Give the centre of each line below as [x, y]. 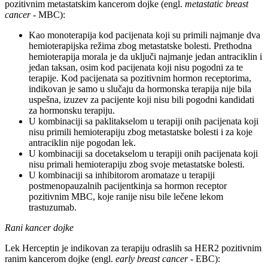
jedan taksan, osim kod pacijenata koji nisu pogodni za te [136, 67]
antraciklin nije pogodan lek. [82, 142]
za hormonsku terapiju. [72, 110]
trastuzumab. [53, 207]
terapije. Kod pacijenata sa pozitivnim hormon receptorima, [140, 78]
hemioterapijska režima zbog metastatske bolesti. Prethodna [140, 45]
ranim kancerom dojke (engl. [60, 258]
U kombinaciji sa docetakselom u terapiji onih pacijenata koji [143, 153]
